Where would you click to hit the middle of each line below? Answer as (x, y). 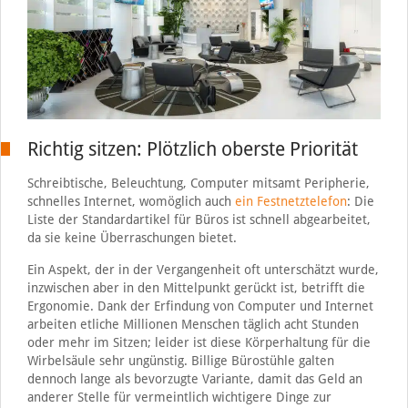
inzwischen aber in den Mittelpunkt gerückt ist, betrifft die (196, 287)
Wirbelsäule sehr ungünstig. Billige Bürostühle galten (180, 360)
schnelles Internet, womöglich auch (131, 201)
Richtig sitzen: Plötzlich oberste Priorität (192, 148)
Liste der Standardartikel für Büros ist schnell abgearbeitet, (199, 219)
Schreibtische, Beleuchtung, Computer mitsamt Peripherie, (198, 183)
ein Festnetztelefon (291, 201)
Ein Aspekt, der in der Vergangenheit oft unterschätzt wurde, (203, 269)
